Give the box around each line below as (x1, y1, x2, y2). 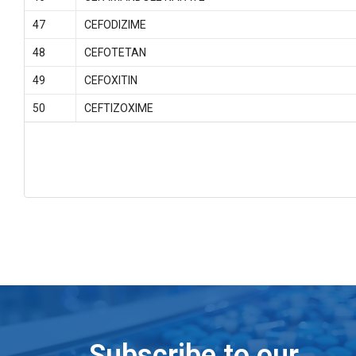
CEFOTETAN (83, 46, 146, 59)
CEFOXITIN (83, 74, 137, 87)
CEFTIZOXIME (83, 102, 153, 114)
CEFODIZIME (83, 18, 146, 31)
